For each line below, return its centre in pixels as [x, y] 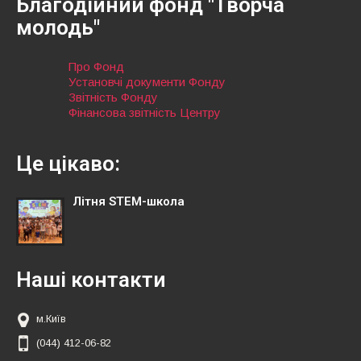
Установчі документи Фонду [147, 82]
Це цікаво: [68, 164]
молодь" [58, 28]
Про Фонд [96, 67]
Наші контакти [91, 279]
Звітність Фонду [113, 98]
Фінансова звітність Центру [145, 113]
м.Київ [51, 318]
